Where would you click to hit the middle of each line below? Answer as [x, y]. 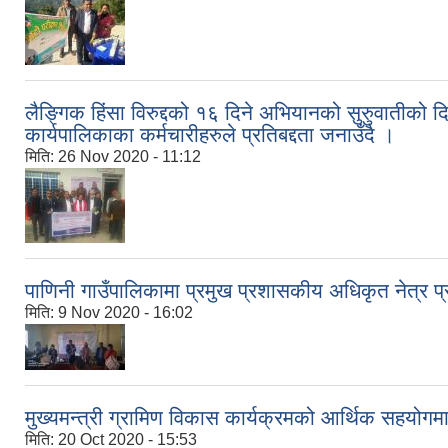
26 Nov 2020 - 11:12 [129, 157]
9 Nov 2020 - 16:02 [125, 313]
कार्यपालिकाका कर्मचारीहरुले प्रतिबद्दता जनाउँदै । [210, 135]
